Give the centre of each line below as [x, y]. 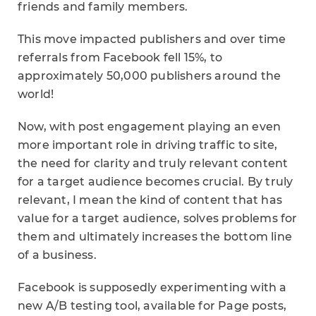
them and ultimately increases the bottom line [155, 237]
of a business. [57, 255]
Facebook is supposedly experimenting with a [152, 287]
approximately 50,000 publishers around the [150, 76]
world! [36, 94]
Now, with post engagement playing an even [150, 127]
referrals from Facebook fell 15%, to [120, 57]
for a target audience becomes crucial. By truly [156, 182]
